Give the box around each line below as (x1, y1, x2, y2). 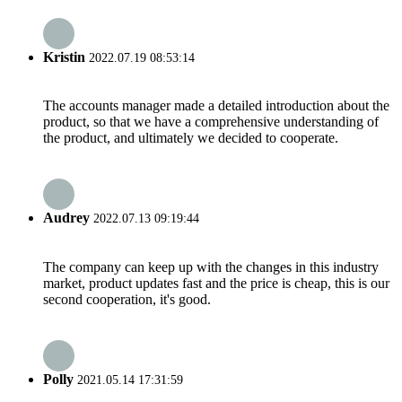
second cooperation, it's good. (43, 291, 211, 307)
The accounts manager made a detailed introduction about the (43, 98, 389, 114)
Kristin (43, 48, 85, 65)
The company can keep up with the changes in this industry (43, 258, 379, 275)
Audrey (43, 210, 90, 226)
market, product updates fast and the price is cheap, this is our (43, 275, 389, 291)
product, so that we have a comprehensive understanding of (43, 114, 379, 130)
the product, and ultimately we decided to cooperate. (43, 130, 338, 146)
